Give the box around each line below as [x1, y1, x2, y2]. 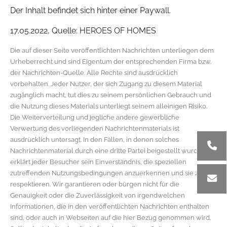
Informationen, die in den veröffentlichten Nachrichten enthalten [10, 203, 209, 210]
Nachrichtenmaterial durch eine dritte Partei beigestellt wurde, [10, 147, 203, 155]
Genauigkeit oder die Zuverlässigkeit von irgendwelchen [10, 192, 185, 199]
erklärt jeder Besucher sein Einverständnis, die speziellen [10, 158, 186, 166]
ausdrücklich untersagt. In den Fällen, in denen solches [10, 136, 179, 143]
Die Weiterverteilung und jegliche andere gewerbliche [10, 113, 179, 121]
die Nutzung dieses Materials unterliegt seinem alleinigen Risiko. [10, 102, 207, 110]
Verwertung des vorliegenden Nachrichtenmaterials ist [10, 125, 179, 132]
